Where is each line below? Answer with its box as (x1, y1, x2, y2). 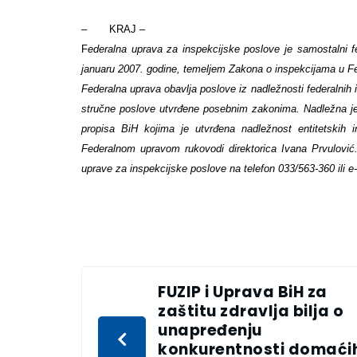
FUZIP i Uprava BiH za (158, 281, 328, 304)
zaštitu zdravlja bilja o (158, 300, 343, 323)
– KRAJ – (81, 23, 145, 36)
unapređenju (158, 320, 262, 342)
